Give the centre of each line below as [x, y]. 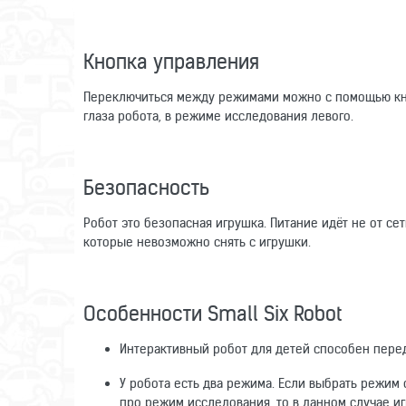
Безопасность [146, 187]
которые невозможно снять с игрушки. [197, 242]
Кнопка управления [171, 61]
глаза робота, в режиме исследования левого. [218, 116]
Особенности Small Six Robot [213, 313]
